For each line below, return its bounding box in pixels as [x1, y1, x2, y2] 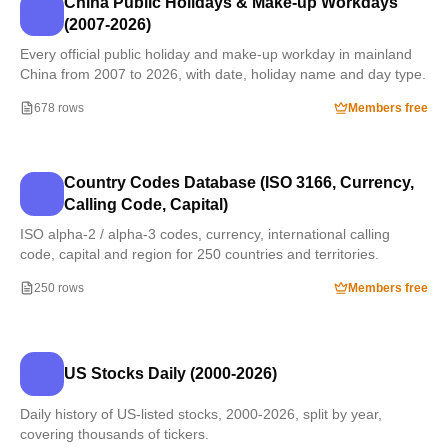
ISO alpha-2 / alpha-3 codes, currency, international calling [20, 226, 390, 242]
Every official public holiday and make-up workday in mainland [20, 46, 412, 62]
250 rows [34, 281, 84, 295]
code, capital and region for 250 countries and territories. [20, 246, 379, 262]
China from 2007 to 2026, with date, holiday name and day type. [20, 66, 426, 82]
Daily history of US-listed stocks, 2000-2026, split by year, [20, 406, 382, 422]
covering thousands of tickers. [20, 426, 209, 442]
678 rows [34, 101, 84, 115]
